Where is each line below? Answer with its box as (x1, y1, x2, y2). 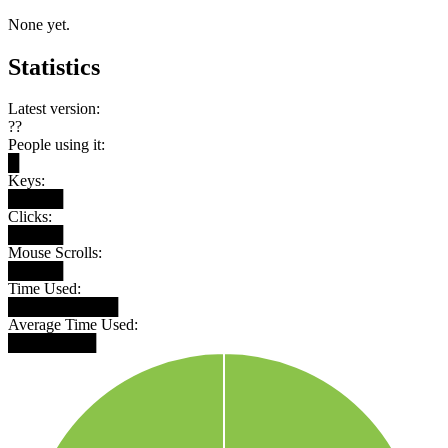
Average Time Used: (8, 316, 138, 334)
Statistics (8, 53, 100, 80)
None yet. (8, 15, 70, 33)
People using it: (8, 136, 105, 154)
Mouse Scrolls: (8, 244, 102, 262)
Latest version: (8, 100, 100, 118)
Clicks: (8, 208, 52, 226)
